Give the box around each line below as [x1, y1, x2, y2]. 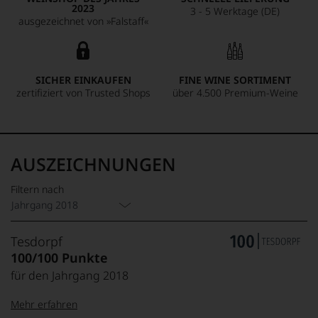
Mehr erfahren [11, 297, 77, 311]
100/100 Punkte [11, 249, 108, 266]
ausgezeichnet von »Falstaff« [18, 14, 148, 28]
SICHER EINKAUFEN [35, 73, 131, 87]
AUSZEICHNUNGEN [11, 152, 176, 176]
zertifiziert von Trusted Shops [16, 86, 150, 99]
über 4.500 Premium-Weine [172, 86, 298, 99]
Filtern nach [11, 182, 64, 196]
